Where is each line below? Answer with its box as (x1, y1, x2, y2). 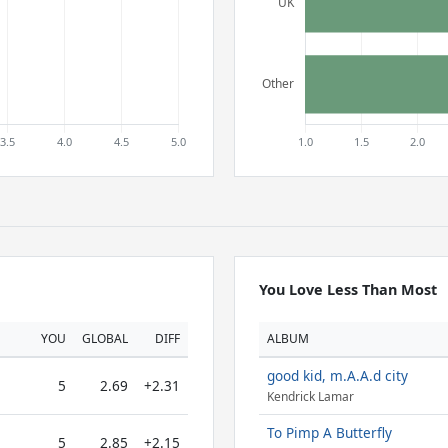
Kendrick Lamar (266, 388, 354, 406)
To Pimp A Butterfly (266, 423, 392, 442)
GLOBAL (82, 330, 128, 347)
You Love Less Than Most (258, 280, 437, 299)
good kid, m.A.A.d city (266, 366, 408, 385)
